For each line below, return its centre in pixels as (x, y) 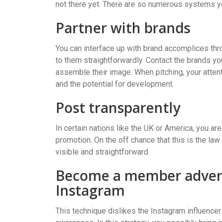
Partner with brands (123, 28)
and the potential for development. (115, 84)
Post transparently (118, 107)
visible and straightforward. (103, 152)
